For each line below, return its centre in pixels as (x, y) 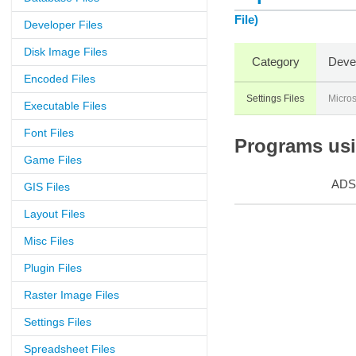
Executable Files (65, 106)
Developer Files (63, 25)
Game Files (53, 160)
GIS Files (47, 187)
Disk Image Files (66, 52)
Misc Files (49, 241)
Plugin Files (53, 268)
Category (275, 62)
